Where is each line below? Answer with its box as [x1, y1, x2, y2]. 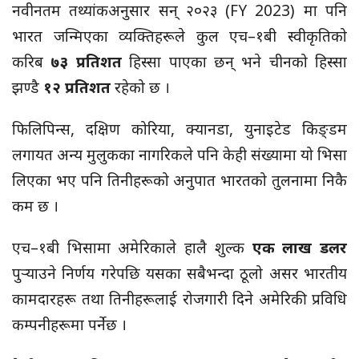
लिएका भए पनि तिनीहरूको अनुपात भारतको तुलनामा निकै [12, 170, 347, 192]
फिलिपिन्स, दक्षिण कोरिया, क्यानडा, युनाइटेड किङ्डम [12, 119, 347, 140]
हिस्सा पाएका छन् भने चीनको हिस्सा [121, 51, 347, 73]
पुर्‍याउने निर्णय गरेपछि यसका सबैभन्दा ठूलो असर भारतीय [12, 263, 347, 284]
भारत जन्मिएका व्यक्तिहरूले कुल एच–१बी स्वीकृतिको [12, 26, 347, 47]
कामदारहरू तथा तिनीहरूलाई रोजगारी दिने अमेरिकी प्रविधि [12, 288, 347, 310]
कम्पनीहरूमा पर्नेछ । [12, 314, 127, 336]
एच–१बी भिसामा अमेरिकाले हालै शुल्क [12, 237, 252, 259]
